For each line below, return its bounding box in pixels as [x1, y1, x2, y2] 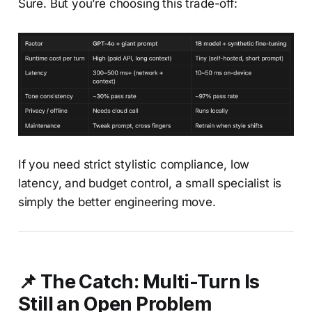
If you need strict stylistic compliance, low [17, 157, 250, 172]
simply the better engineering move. [17, 195, 216, 210]
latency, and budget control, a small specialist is [17, 176, 282, 191]
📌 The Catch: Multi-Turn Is [17, 270, 260, 294]
